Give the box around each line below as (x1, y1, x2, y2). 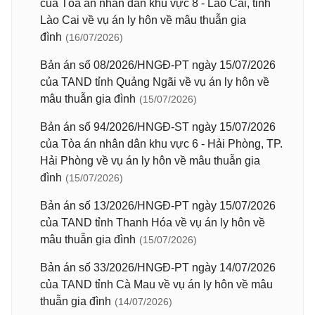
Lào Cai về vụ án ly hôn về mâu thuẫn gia (40, 14, 246, 26)
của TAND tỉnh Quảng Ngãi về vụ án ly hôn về (40, 76, 269, 88)
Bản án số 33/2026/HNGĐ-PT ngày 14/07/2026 (40, 262, 276, 274)
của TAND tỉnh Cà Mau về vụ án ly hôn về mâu (40, 278, 273, 290)
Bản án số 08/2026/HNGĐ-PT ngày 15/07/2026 (40, 59, 276, 71)
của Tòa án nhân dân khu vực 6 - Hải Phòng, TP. (40, 138, 283, 150)
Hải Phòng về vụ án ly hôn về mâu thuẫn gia (40, 155, 260, 167)
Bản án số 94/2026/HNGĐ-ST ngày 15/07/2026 (40, 121, 276, 133)
